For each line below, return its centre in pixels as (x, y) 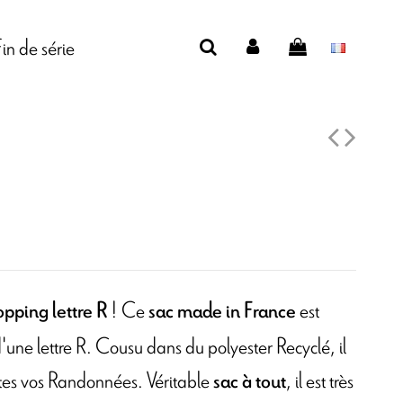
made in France (237, 311)
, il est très (320, 380)
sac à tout (250, 381)
